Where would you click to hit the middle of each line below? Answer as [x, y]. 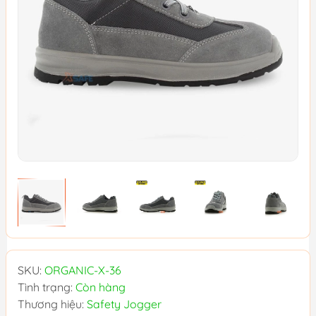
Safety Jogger [124, 304]
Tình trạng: [47, 287]
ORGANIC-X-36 [83, 270]
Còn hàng [101, 287]
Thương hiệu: [52, 304]
